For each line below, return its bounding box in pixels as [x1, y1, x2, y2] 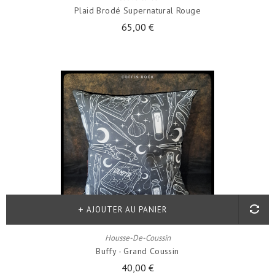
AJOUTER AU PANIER [86, 204, 167, 215]
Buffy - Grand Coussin [96, 246, 179, 257]
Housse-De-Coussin [104, 233, 171, 243]
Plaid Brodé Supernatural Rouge [74, 5, 201, 16]
